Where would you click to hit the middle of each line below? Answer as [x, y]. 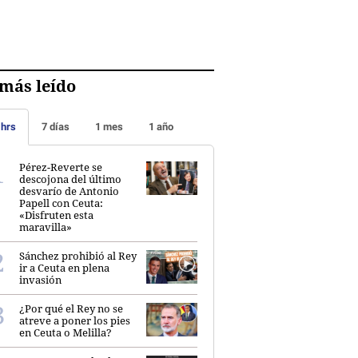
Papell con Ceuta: [61, 203]
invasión [40, 279]
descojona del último [70, 179]
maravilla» [46, 227]
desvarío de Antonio [69, 191]
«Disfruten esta [56, 215]
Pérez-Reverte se [61, 167]
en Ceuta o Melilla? [66, 332]
